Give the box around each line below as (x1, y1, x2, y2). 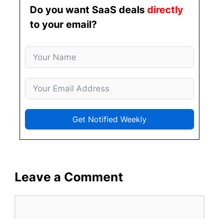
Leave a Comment (15, 169, 123, 184)
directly (147, 4, 183, 16)
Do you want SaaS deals (30, 4, 147, 16)
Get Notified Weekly (72, 114, 147, 125)
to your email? (30, 19, 97, 31)
